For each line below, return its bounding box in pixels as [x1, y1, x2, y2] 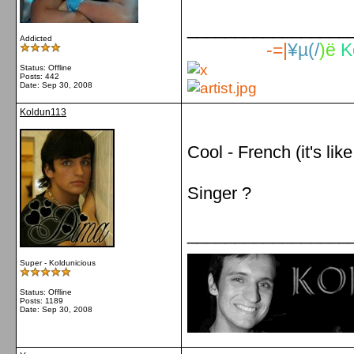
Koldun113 [20, 107, 66, 118]
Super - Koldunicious [20, 258, 96, 267]
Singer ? [187, 183, 251, 203]
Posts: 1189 [20, 296, 63, 305]
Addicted [20, 34, 52, 43]
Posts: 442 [20, 72, 59, 81]
